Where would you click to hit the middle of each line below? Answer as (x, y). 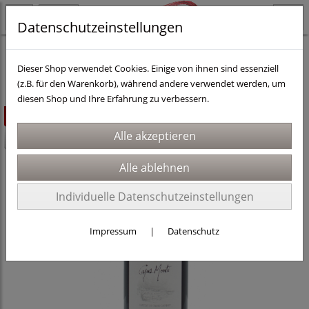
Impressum (113, 231)
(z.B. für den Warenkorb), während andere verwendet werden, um (151, 83)
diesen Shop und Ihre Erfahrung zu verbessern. (113, 99)
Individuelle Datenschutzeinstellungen (154, 197)
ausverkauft (36, 116)
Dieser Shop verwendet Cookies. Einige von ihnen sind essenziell (148, 68)
